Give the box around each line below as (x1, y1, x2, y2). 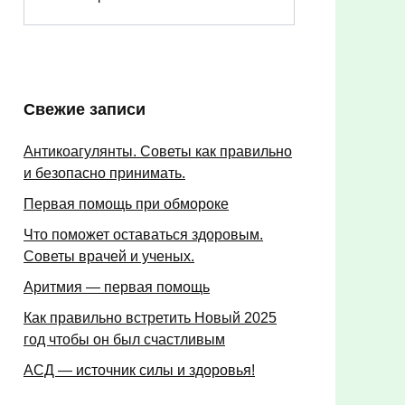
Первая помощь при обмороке (24, 196, 229, 212)
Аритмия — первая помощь (24, 279, 210, 296)
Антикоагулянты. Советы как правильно (24, 144, 292, 160)
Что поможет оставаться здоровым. (24, 227, 263, 243)
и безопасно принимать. (24, 165, 185, 182)
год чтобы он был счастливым (24, 332, 225, 348)
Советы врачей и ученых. (24, 249, 194, 265)
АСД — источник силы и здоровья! (24, 363, 255, 379)
